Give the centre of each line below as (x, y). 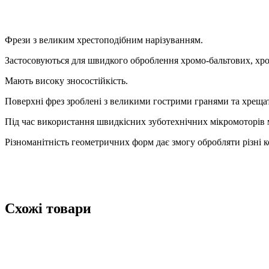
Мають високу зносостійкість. (66, 80)
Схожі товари (48, 208)
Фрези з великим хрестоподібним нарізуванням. (104, 40)
